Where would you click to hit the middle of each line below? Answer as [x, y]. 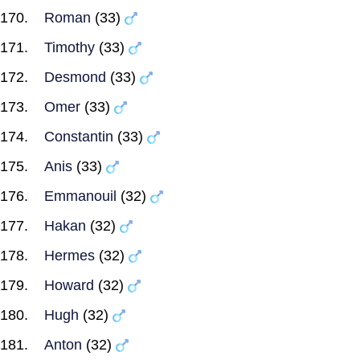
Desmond [75, 77]
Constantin [79, 137]
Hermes [70, 256]
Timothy [70, 47]
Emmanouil [80, 196]
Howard [69, 285]
